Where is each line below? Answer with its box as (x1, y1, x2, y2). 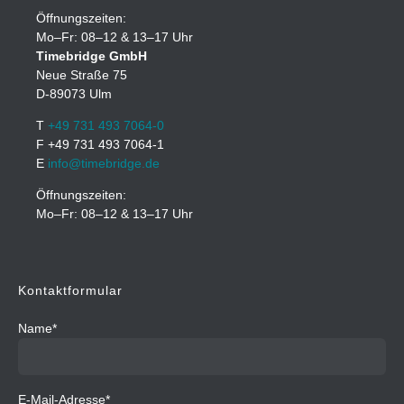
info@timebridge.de (47, 156, 160, 170)
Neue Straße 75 (35, 69, 127, 83)
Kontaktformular (18, 284, 123, 298)
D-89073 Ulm (35, 87, 112, 102)
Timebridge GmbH (35, 50, 147, 64)
